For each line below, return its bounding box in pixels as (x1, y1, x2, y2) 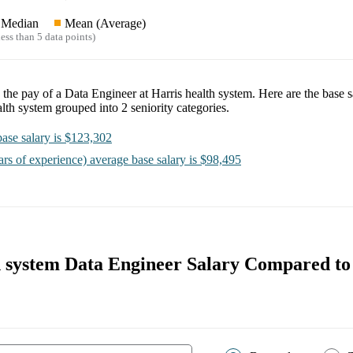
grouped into (55, 100, 121, 114)
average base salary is (87, 152, 197, 166)
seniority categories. (128, 100, 229, 114)
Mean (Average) (65, 16, 146, 30)
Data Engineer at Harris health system (65, 86, 252, 100)
